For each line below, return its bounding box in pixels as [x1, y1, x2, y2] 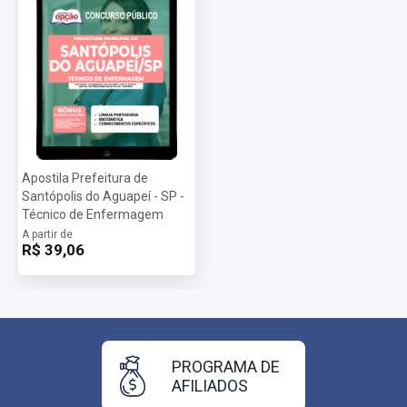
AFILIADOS [172, 375, 248, 395]
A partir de [21, 227, 73, 241]
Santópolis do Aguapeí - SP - [21, 188, 184, 203]
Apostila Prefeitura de [21, 170, 148, 185]
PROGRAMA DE [172, 356, 280, 376]
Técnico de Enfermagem [21, 206, 164, 222]
